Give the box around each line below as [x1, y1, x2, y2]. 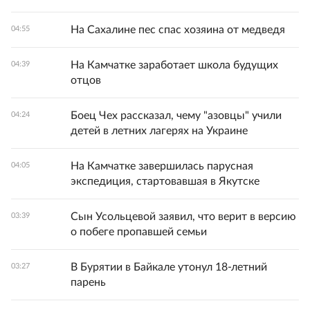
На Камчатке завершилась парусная [71, 160, 253, 172]
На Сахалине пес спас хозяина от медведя [71, 24, 285, 35]
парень [71, 276, 106, 288]
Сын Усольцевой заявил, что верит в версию [71, 210, 296, 222]
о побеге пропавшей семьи [71, 226, 207, 237]
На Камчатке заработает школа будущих [71, 59, 278, 71]
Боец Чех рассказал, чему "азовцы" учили [71, 109, 282, 121]
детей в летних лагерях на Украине [71, 125, 248, 136]
